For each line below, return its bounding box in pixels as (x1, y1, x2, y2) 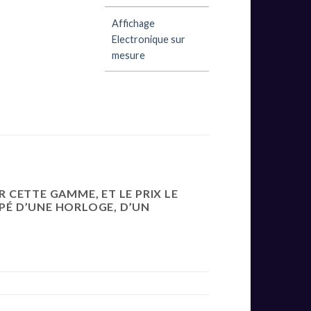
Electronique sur (112, 33, 185, 45)
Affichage (112, 17, 155, 29)
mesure (112, 49, 145, 61)
